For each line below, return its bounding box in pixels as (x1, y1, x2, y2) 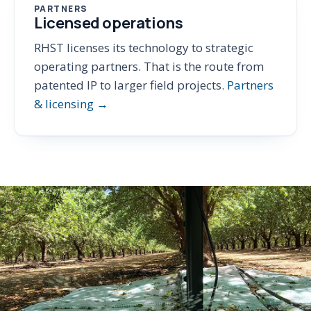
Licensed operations (34, 12, 183, 33)
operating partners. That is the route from (34, 58, 264, 74)
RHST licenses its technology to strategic (34, 40, 253, 56)
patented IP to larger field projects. (34, 77, 227, 93)
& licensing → (34, 96, 108, 112)
